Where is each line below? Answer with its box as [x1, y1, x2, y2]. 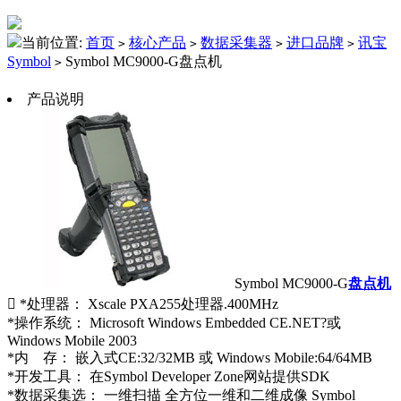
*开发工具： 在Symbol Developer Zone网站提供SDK [7, 369, 330, 385]
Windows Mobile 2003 [7, 333, 137, 349]
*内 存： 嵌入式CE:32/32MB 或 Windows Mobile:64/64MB [7, 350, 372, 366]
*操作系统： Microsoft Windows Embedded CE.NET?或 [7, 315, 341, 331]
